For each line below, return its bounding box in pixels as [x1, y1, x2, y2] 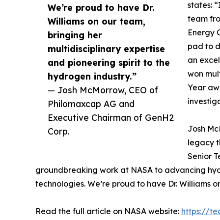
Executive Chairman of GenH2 [48, 111, 174, 123]
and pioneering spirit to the [48, 56, 170, 68]
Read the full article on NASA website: [35, 206, 181, 216]
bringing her [48, 29, 102, 40]
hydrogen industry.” [48, 70, 137, 82]
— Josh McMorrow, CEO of [48, 84, 158, 95]
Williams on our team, [48, 15, 145, 27]
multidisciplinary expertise [48, 43, 165, 54]
